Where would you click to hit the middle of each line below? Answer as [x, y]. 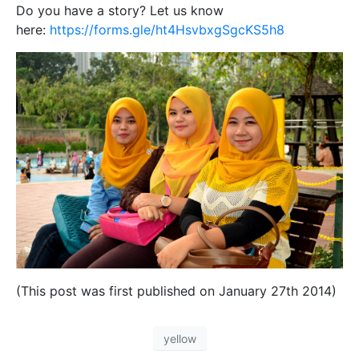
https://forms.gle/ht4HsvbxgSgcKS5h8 [167, 30]
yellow [179, 338]
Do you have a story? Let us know [120, 10]
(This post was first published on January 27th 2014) [176, 291]
